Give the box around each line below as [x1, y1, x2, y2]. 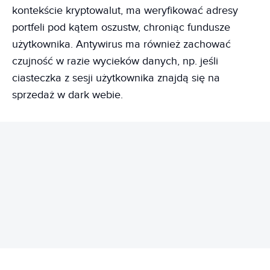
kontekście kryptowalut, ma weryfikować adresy [12, 4, 238, 17]
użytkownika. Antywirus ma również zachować [12, 37, 231, 51]
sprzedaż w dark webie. [12, 88, 123, 101]
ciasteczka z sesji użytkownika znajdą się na [12, 71, 220, 84]
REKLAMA [119, 180, 151, 189]
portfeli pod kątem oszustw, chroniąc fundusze [12, 20, 230, 34]
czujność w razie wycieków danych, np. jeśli [12, 54, 218, 67]
